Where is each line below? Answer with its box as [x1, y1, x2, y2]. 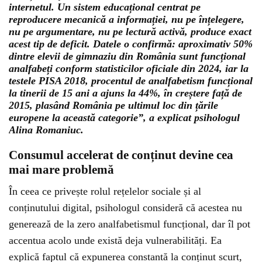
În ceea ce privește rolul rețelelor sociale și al [9, 185, 201, 197]
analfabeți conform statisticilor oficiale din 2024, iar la [9, 63, 249, 74]
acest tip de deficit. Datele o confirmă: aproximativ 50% [9, 38, 253, 50]
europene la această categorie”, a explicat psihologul [9, 112, 240, 123]
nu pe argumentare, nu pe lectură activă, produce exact [9, 26, 251, 37]
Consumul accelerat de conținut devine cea [9, 148, 233, 162]
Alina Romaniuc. [9, 124, 84, 136]
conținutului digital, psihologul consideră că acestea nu [9, 202, 242, 213]
